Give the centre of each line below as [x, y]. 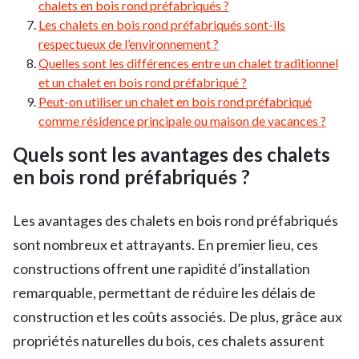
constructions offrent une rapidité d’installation [161, 268]
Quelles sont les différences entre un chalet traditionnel [188, 63]
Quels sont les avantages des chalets [171, 154]
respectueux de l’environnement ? [129, 43]
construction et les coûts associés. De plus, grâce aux [177, 316]
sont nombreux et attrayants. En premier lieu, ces [165, 244]
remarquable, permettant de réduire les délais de [164, 292]
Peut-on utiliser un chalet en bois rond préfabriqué [175, 101]
